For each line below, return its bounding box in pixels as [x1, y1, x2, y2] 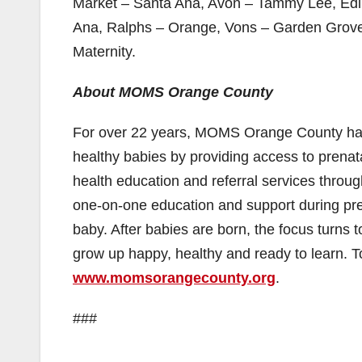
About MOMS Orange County [73, 84, 273, 100]
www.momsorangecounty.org [73, 270, 276, 286]
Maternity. [73, 44, 136, 60]
